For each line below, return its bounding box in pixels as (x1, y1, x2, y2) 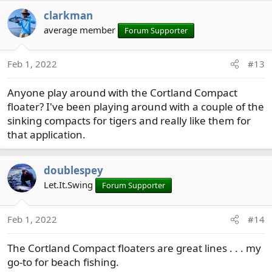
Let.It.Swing (44, 178, 93, 191)
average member (44, 23, 115, 36)
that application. (7, 127, 86, 142)
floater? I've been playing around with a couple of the (7, 100, 264, 114)
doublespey (44, 163, 103, 178)
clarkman (44, 8, 93, 22)
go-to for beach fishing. (7, 254, 119, 269)
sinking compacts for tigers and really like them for (7, 114, 251, 128)
